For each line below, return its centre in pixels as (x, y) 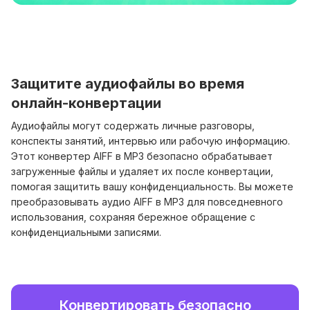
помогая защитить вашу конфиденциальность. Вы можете (152, 187)
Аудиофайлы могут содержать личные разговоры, (133, 126)
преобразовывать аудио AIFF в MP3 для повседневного (147, 202)
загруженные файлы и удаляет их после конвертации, (142, 172)
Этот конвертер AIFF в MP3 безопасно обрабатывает (142, 156)
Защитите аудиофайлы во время (128, 84)
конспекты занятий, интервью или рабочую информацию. (151, 141)
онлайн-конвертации (86, 103)
